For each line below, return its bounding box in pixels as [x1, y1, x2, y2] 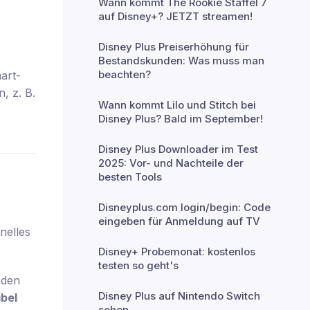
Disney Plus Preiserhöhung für [98, 40, 249, 53]
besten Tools [98, 170, 162, 183]
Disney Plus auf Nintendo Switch [98, 289, 260, 302]
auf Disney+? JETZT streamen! [98, 10, 253, 23]
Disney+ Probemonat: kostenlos [98, 245, 255, 258]
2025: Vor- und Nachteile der [98, 156, 244, 170]
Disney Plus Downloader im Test [98, 143, 258, 156]
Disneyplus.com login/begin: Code [98, 201, 271, 214]
